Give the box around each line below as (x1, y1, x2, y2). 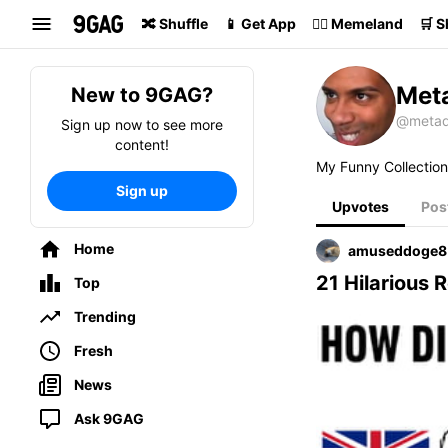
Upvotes (332, 198, 389, 215)
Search (10, 6, 56, 23)
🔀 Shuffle (142, 15, 208, 32)
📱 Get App (224, 15, 296, 32)
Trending (74, 308, 136, 325)
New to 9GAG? (71, 83, 213, 107)
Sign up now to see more (61, 116, 223, 133)
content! (115, 136, 169, 153)
